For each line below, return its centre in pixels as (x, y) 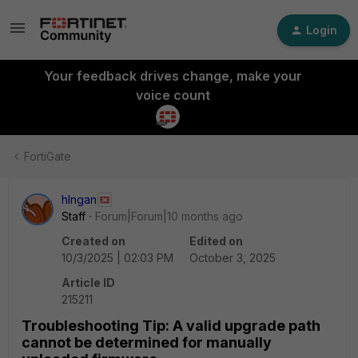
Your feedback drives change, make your (173, 76)
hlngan (79, 199)
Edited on (216, 241)
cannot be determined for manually (147, 342)
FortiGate (48, 156)
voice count (173, 95)
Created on (93, 241)
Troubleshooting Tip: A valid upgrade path (171, 326)
